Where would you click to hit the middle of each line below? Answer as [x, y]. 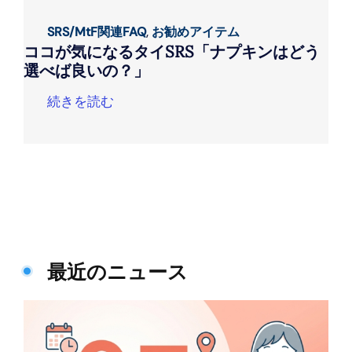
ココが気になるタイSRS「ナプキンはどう [171, 52]
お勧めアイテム [195, 32]
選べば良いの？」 [86, 71]
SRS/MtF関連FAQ [96, 32]
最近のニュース [117, 271]
